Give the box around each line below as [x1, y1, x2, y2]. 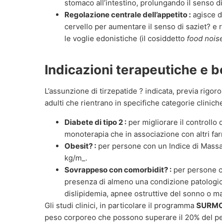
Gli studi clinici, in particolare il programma [45, 200, 196, 210]
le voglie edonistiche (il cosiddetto [64, 34, 187, 44]
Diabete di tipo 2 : [64, 117, 126, 127]
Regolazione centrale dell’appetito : [64, 10, 191, 20]
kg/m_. [64, 153, 87, 163]
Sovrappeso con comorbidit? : [64, 165, 171, 174]
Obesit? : [64, 141, 96, 151]
